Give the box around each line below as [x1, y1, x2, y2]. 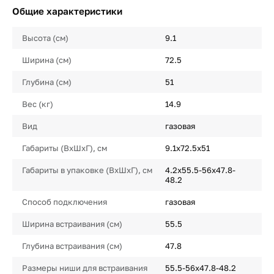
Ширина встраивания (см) [22, 219, 122, 229]
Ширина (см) [22, 55, 72, 65]
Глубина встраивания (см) [22, 241, 122, 251]
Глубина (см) [22, 77, 72, 87]
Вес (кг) [22, 99, 53, 109]
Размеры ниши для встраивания [22, 263, 147, 273]
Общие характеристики [12, 6, 122, 17]
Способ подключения [22, 197, 107, 207]
